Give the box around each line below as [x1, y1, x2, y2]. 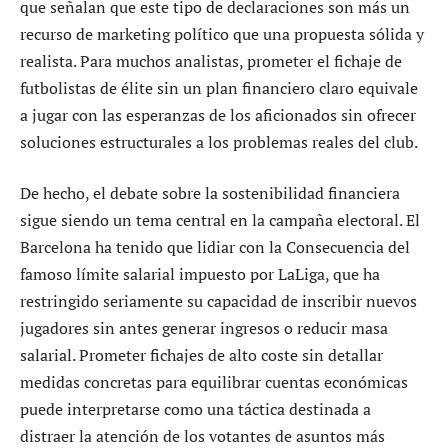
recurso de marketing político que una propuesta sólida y [20, 22, 424, 45]
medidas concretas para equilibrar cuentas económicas [20, 371, 408, 394]
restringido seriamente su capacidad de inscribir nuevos [20, 290, 417, 313]
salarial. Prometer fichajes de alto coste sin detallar [20, 344, 383, 367]
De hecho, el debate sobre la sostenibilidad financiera [20, 182, 400, 205]
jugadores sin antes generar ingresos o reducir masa [20, 317, 388, 340]
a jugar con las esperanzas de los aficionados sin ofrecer [20, 103, 416, 126]
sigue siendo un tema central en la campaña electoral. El [20, 209, 420, 232]
